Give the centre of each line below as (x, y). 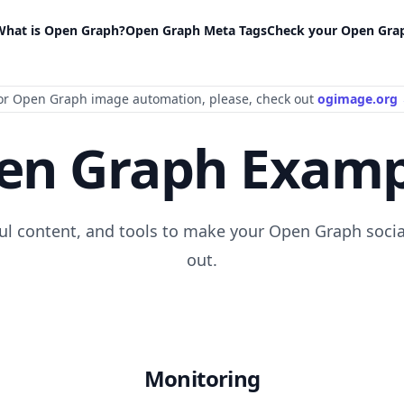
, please (225, 99)
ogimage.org (359, 99)
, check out (283, 99)
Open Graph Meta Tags (196, 30)
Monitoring (202, 378)
